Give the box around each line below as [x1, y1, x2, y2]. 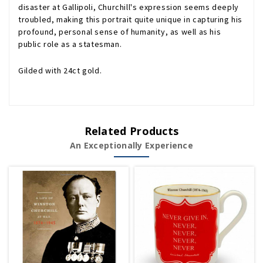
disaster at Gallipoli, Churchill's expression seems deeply [18, 2, 239, 12]
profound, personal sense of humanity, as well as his [18, 26, 221, 37]
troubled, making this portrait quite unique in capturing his [18, 14, 243, 25]
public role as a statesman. [18, 39, 122, 49]
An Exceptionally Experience [69, 140, 194, 151]
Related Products [84, 124, 179, 138]
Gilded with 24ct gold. [18, 65, 102, 76]
